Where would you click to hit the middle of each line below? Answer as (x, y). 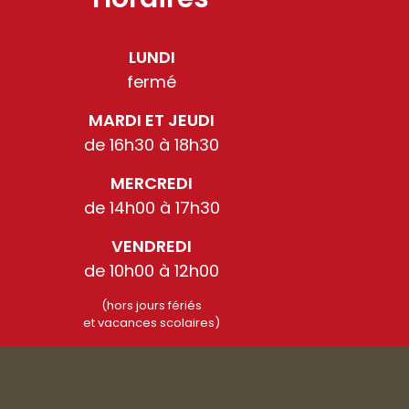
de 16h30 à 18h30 (152, 145)
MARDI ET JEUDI (152, 121)
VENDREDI (152, 246)
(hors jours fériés (152, 306)
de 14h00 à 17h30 (152, 208)
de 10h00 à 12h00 (152, 271)
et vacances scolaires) (152, 323)
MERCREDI (152, 184)
